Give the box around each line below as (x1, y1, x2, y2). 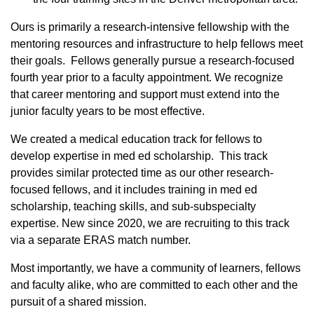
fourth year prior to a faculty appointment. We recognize (11, 71, 283, 84)
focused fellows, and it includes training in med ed (11, 184, 257, 196)
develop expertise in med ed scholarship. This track (11, 150, 268, 163)
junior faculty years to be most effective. (11, 105, 205, 118)
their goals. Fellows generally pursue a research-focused (11, 55, 294, 67)
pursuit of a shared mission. (11, 296, 149, 308)
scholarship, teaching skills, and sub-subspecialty (11, 200, 256, 213)
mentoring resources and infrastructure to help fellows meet (11, 38, 303, 50)
